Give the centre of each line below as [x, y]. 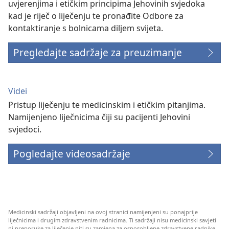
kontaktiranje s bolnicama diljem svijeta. [86, 28]
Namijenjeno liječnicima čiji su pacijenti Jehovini [99, 117]
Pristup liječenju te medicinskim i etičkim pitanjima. [107, 105]
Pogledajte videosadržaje [72, 154]
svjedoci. [25, 130]
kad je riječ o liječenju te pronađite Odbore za [96, 16]
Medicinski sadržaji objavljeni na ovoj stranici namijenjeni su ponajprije [103, 212]
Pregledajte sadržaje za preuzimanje [98, 53]
